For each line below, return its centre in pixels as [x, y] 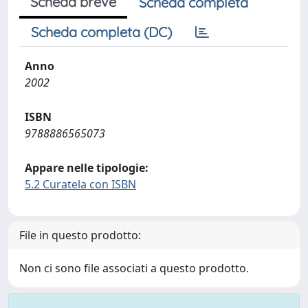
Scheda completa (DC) [101, 32]
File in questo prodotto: [80, 235]
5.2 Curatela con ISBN [80, 184]
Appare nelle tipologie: [87, 168]
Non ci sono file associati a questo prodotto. [134, 268]
